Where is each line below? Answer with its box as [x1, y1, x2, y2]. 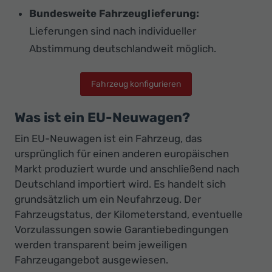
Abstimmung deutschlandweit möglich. [29, 42, 216, 55]
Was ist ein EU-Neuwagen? [15, 109, 190, 126]
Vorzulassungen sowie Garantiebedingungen [15, 223, 228, 236]
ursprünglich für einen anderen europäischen [15, 148, 229, 160]
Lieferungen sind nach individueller [29, 25, 196, 38]
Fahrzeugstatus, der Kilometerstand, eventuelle [15, 208, 243, 221]
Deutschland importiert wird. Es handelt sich [15, 178, 226, 191]
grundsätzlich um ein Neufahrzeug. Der [15, 193, 201, 206]
